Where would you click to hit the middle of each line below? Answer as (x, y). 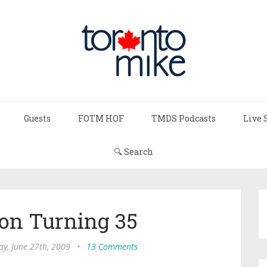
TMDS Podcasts (184, 118)
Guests (37, 118)
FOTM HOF (101, 118)
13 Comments (112, 246)
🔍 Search (133, 152)
